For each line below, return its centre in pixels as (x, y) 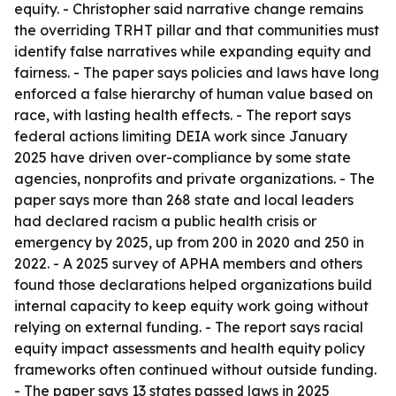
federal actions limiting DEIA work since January (181, 136)
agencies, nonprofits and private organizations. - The (194, 179)
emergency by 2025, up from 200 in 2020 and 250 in (189, 242)
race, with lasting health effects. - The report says (183, 115)
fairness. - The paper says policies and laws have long (197, 72)
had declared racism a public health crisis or (165, 221)
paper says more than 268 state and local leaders (184, 200)
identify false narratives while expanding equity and (193, 51)
